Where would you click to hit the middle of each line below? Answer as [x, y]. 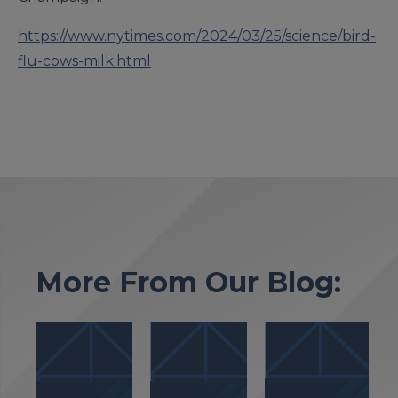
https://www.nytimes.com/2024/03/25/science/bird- [197, 36]
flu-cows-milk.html [84, 60]
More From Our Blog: [188, 283]
